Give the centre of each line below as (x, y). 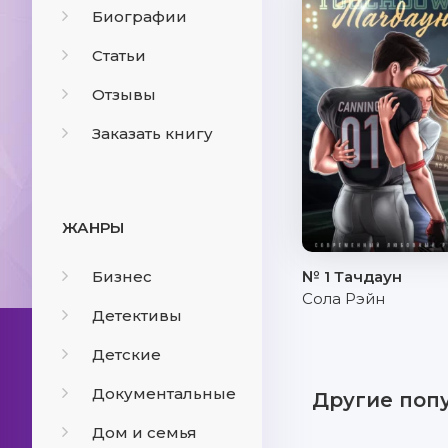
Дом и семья (144, 432)
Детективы (137, 315)
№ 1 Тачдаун (352, 276)
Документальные (164, 393)
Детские (126, 354)
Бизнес (122, 276)
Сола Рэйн (343, 298)
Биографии (139, 16)
